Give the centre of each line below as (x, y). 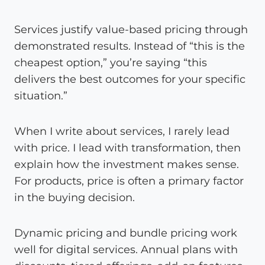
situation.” (41, 96)
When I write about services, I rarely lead (122, 131)
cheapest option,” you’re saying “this (111, 62)
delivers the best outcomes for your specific (130, 79)
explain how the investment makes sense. (127, 164)
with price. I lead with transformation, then (127, 148)
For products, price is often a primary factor (129, 181)
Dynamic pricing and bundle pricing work (126, 233)
